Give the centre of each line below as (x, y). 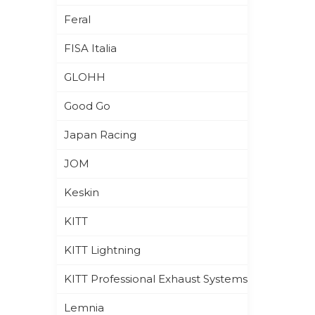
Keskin (81, 192)
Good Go (87, 105)
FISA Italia (90, 48)
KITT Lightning (102, 250)
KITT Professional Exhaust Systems (155, 278)
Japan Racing (100, 134)
